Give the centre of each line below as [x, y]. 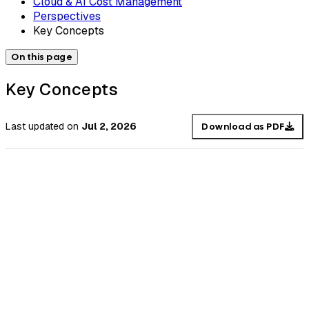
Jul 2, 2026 [109, 127]
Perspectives [67, 16]
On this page [42, 57]
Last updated [35, 127]
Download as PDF [243, 126]
